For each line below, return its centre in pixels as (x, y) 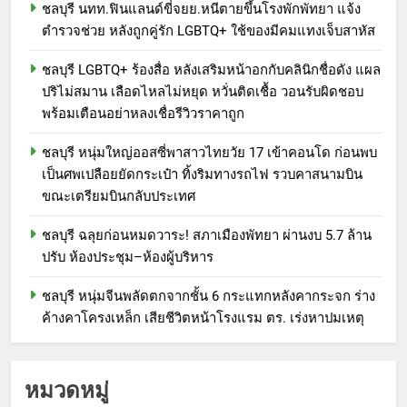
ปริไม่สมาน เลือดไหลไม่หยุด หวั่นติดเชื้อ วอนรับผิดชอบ (203, 91)
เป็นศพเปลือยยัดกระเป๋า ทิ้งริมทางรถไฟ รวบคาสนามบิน (202, 174)
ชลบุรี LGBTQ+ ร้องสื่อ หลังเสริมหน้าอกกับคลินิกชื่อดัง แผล (211, 69)
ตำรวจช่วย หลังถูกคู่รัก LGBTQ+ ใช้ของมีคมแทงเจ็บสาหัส (208, 30)
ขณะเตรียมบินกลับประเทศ (119, 196)
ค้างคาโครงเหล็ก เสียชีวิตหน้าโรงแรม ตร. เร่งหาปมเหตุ (203, 318)
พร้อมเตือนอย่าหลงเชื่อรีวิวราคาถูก (143, 113)
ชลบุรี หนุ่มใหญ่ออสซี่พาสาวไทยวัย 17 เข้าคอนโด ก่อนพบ (209, 152)
